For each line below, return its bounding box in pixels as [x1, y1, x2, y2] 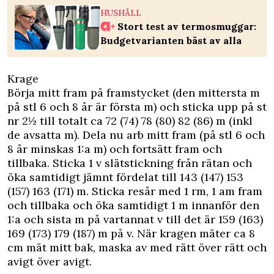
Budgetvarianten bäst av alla [100, 34, 242, 46]
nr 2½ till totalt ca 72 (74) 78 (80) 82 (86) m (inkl [7, 114, 253, 128]
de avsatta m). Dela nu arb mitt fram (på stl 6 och [7, 128, 265, 143]
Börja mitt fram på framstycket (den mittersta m [7, 86, 260, 100]
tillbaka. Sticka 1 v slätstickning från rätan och [7, 156, 252, 171]
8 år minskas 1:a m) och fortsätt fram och [7, 142, 222, 157]
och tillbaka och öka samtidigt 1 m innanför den [7, 198, 259, 213]
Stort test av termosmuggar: [117, 20, 256, 32]
